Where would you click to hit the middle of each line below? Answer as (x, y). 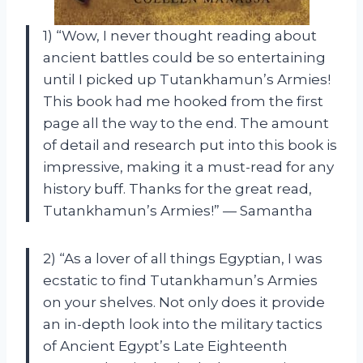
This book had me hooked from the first (183, 101)
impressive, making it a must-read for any (188, 167)
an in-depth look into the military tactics (183, 324)
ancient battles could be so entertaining (184, 57)
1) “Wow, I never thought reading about (180, 35)
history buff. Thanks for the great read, (177, 188)
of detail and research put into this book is (190, 145)
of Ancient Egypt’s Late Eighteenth (165, 346)
